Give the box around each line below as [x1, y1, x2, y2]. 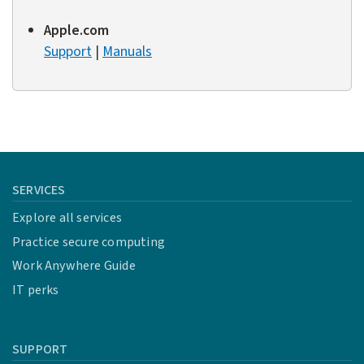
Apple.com [44, 20, 109, 41]
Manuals [102, 41, 152, 63]
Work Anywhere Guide [12, 257, 136, 275]
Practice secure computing [12, 232, 165, 251]
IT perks [12, 280, 59, 299]
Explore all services [12, 209, 122, 227]
